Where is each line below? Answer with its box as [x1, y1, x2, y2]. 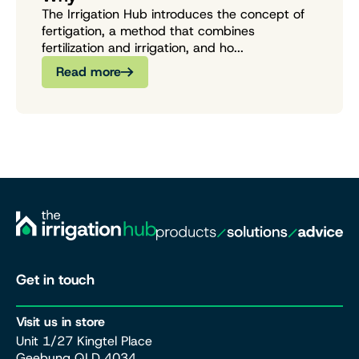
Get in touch [16, 270, 95, 290]
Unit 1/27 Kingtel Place [16, 332, 152, 349]
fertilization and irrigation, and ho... [42, 38, 244, 56]
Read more [55, 63, 122, 81]
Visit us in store [16, 313, 105, 330]
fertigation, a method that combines [42, 22, 255, 39]
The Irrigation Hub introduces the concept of [42, 5, 305, 22]
